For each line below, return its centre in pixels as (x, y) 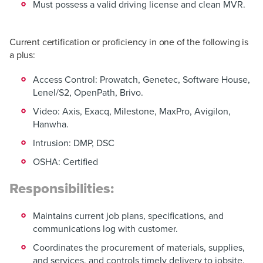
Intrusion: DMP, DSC (74, 143)
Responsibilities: (62, 188)
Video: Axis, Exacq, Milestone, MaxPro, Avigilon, (132, 111)
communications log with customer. (105, 229)
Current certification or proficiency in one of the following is (129, 42)
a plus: (23, 55)
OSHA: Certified (65, 162)
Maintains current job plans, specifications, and (128, 216)
